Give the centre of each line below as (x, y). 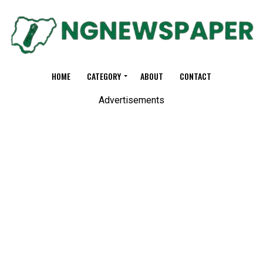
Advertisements (131, 100)
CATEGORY (104, 76)
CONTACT (195, 76)
